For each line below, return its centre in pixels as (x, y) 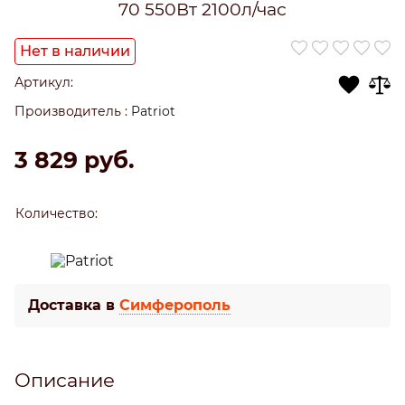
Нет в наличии (75, 51)
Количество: (56, 213)
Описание (65, 380)
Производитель (68, 111)
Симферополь (175, 305)
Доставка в (74, 305)
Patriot (153, 111)
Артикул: (44, 82)
